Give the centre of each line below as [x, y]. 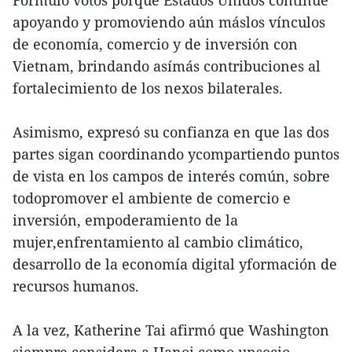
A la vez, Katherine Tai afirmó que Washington [171, 330]
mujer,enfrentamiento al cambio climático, [158, 242]
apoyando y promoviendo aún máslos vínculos [169, 22]
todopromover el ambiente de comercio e [152, 198]
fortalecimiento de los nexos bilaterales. [148, 88]
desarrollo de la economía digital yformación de [175, 264]
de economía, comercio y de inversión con [155, 44]
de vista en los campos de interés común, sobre [171, 176]
